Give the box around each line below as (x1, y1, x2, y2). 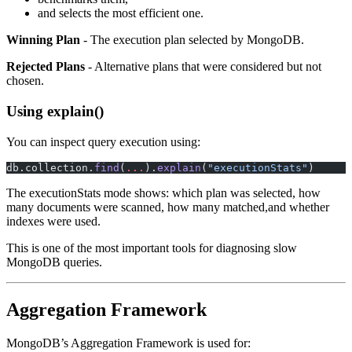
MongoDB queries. (6, 255, 102, 269)
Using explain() (6, 102, 104, 119)
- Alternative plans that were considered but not (85, 60, 321, 74)
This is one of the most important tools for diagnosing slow (6, 240, 297, 255)
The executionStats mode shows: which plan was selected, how (6, 185, 321, 200)
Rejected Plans (6, 60, 85, 74)
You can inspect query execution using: (6, 134, 200, 148)
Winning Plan (6, 33, 80, 47)
